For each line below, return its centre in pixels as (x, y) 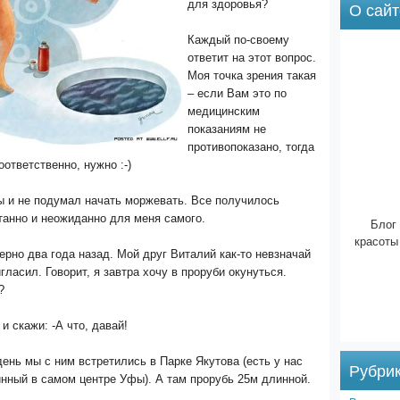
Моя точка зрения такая (252, 75)
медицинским (224, 111)
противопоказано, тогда (251, 147)
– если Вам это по (237, 93)
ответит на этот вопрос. (252, 58)
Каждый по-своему (238, 40)
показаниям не (227, 129)
